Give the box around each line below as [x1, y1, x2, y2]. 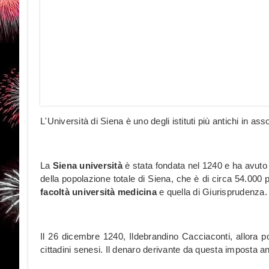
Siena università [52, 160, 125, 171]
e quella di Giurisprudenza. [156, 187, 267, 198]
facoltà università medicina [40, 187, 157, 198]
